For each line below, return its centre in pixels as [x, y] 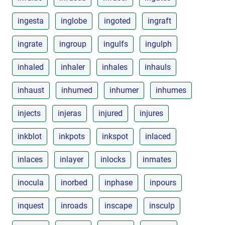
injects [29, 113]
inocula [31, 182]
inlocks [113, 159]
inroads [74, 205]
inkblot [30, 136]
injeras [70, 113]
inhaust [31, 90]
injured [110, 113]
